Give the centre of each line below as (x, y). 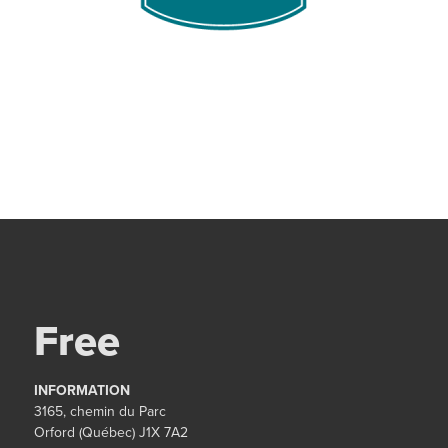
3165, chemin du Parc (100, 411)
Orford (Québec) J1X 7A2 (111, 432)
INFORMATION (82, 390)
